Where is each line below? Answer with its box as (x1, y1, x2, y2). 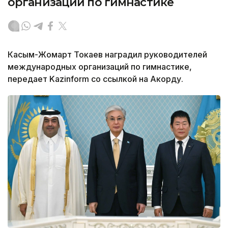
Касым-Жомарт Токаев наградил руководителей (8, 49, 207, 60)
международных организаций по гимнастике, (8, 62, 192, 72)
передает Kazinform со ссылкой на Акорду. (8, 74, 183, 84)
